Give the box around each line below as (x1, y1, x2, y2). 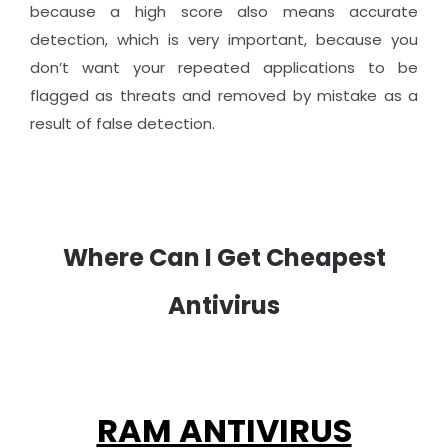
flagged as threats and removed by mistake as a (29, 85, 419, 107)
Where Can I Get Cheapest (62, 241, 386, 275)
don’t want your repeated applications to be (29, 57, 419, 79)
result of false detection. (29, 113, 215, 135)
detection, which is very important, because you (29, 29, 419, 51)
